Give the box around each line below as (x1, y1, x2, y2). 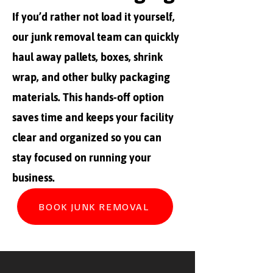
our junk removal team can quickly (12, 30, 179, 43)
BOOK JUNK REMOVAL (38, 200, 149, 213)
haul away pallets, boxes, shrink (12, 51, 163, 63)
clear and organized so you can (12, 131, 161, 144)
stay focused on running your (12, 151, 151, 164)
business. (12, 171, 55, 184)
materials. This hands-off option (12, 91, 164, 104)
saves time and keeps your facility (12, 111, 174, 124)
